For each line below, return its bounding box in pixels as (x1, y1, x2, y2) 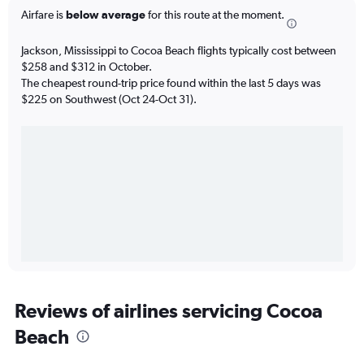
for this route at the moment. (145, 8, 284, 22)
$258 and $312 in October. (21, 59, 152, 73)
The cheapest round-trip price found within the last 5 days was (21, 76, 321, 89)
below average (66, 8, 145, 22)
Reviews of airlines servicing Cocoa (15, 298, 323, 322)
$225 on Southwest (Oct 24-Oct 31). (21, 92, 197, 106)
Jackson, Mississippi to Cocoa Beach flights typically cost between (21, 43, 336, 57)
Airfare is (21, 8, 66, 22)
